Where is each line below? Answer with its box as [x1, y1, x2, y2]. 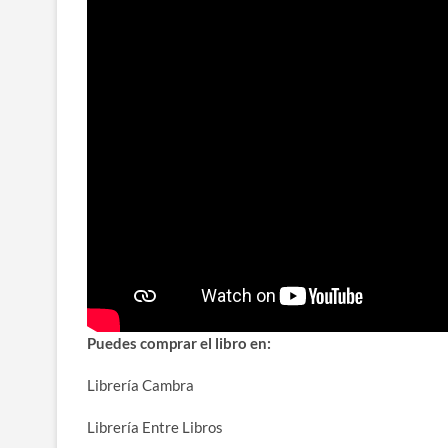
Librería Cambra [87, 376, 194, 395]
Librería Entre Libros [87, 418, 223, 437]
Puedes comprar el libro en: [87, 334, 271, 353]
